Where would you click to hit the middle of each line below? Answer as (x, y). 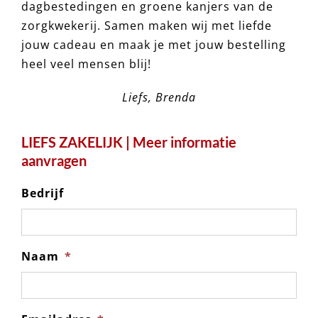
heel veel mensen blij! (86, 64)
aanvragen (54, 161)
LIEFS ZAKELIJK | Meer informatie (128, 142)
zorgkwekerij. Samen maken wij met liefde (146, 26)
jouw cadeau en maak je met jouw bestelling (153, 45)
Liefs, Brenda (159, 98)
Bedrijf (42, 193)
